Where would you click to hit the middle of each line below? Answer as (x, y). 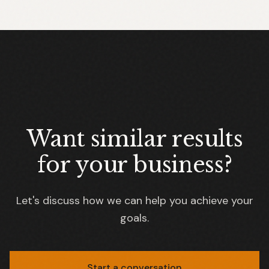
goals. (134, 218)
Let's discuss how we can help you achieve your (134, 201)
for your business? (134, 165)
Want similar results (134, 139)
